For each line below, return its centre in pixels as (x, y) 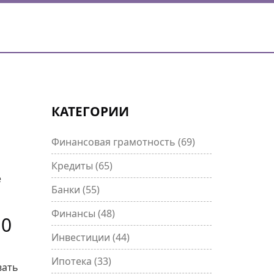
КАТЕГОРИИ (90, 111)
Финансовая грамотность (114, 142)
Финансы (74, 213)
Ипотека (72, 261)
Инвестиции (82, 237)
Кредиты (73, 166)
